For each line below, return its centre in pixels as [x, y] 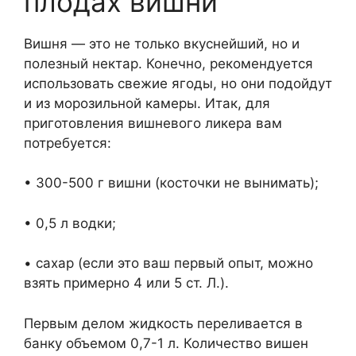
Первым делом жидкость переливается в [163, 323]
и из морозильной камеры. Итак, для [147, 103]
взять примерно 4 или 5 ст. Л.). [126, 283]
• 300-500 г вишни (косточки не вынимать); [171, 183]
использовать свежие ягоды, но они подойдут [178, 83]
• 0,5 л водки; [70, 223]
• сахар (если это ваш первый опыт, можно [168, 263]
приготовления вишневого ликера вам [153, 123]
